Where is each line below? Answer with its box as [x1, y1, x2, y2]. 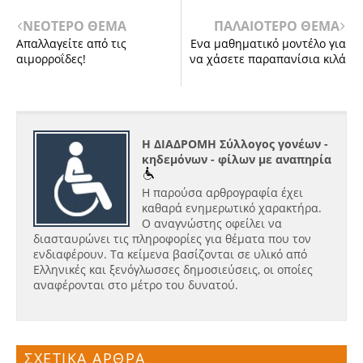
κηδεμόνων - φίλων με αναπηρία [142, 152, 331, 168]
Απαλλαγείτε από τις [16, 35, 126, 51]
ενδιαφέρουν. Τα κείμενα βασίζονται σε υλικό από [33, 246, 307, 263]
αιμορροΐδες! [16, 50, 86, 66]
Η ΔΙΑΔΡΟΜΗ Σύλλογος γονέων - [142, 136, 328, 152]
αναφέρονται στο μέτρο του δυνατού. [33, 277, 238, 293]
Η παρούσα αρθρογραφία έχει [142, 185, 303, 201]
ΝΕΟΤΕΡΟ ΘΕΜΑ [23, 16, 126, 35]
